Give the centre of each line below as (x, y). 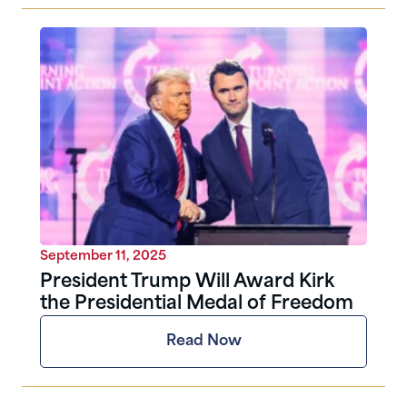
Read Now (203, 341)
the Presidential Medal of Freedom (197, 304)
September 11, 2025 (103, 256)
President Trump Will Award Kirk (187, 282)
